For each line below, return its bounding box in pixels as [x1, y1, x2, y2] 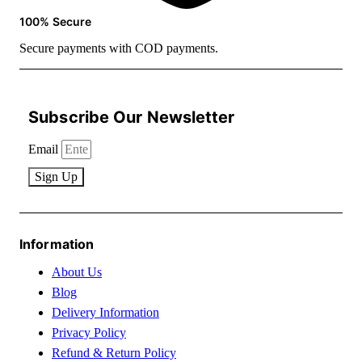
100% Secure [19, 14, 92, 28]
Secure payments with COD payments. [19, 40, 218, 55]
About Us [52, 264, 102, 279]
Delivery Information [52, 305, 159, 319]
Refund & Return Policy [52, 345, 176, 360]
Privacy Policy [52, 325, 126, 339]
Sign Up [35, 169, 78, 183]
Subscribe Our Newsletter [28, 107, 235, 128]
